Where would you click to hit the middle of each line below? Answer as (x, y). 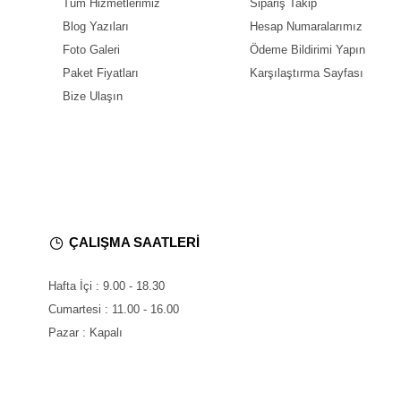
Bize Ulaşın (93, 96)
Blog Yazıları (96, 26)
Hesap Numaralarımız (306, 26)
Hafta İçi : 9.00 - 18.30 (107, 286)
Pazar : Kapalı (85, 333)
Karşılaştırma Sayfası (307, 73)
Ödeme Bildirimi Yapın (307, 50)
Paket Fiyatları (101, 73)
